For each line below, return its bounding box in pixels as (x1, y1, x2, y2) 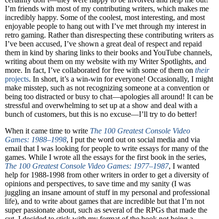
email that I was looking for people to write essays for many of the (5, 144, 208, 153)
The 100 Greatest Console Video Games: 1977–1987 (5, 161, 169, 170)
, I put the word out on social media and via (66, 135, 200, 144)
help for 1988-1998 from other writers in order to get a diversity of (5, 170, 209, 179)
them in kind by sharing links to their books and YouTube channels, (5, 48, 212, 57)
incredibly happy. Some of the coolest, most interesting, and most (5, 13, 205, 22)
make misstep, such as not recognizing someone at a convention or (5, 84, 209, 92)
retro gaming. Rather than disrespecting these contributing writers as (5, 31, 214, 40)
